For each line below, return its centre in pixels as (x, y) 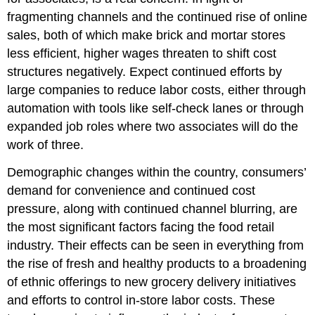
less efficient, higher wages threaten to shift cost (142, 53)
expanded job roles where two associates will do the (153, 126)
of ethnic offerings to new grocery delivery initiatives (152, 282)
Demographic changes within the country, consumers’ (157, 172)
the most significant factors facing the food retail (141, 227)
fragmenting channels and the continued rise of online (157, 17)
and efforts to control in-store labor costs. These (141, 300)
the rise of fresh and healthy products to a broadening (157, 263)
